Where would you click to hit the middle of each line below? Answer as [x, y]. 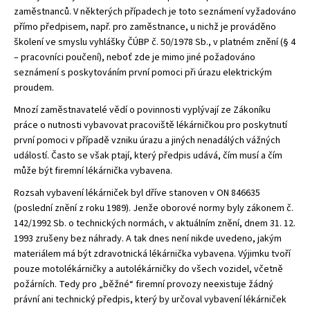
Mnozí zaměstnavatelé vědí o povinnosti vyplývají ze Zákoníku [142, 110]
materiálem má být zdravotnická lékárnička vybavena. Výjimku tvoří [152, 254]
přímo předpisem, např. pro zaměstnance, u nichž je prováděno [145, 27]
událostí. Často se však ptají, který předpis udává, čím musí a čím [148, 155]
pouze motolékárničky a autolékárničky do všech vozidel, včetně [148, 269]
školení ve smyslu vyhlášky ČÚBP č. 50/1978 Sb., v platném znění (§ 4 [155, 42]
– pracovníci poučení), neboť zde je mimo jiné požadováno [135, 57]
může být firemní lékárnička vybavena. [93, 171]
